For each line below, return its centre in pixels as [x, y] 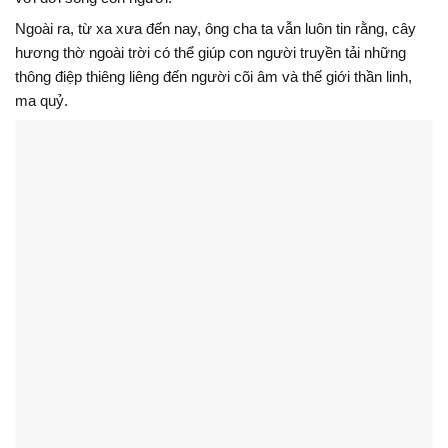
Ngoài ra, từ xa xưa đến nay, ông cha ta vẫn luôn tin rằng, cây [215, 28]
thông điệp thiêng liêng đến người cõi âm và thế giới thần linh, [213, 76]
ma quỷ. [41, 100]
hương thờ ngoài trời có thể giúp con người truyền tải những [210, 52]
